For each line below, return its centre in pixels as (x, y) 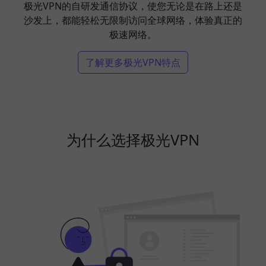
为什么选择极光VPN (133, 140)
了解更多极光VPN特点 (133, 62)
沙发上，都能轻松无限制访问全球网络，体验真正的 (133, 20)
